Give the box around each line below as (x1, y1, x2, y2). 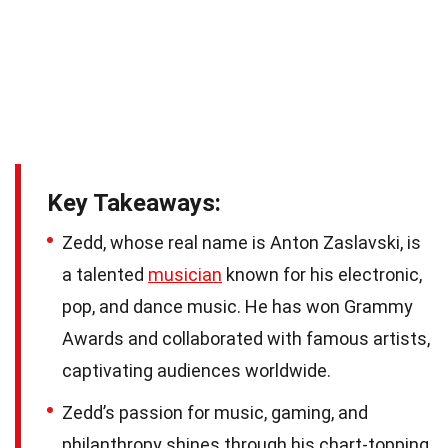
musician (148, 263, 222, 285)
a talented (62, 263, 148, 285)
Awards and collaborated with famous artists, (62, 327, 430, 349)
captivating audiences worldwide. (62, 359, 331, 381)
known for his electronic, (222, 263, 422, 285)
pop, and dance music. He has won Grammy (62, 295, 413, 317)
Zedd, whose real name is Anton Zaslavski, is (62, 231, 421, 253)
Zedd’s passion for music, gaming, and (62, 401, 368, 423)
